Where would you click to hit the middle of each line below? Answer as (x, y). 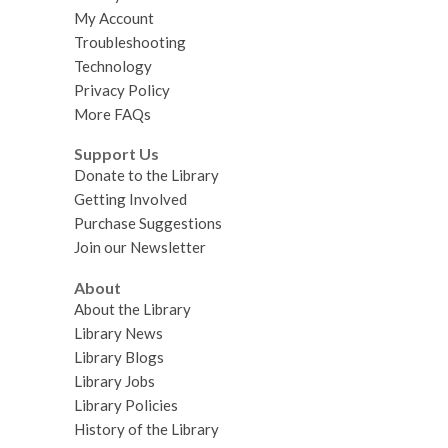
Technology (112, 65)
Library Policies (125, 404)
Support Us (116, 154)
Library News (118, 332)
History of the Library (146, 428)
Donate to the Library (146, 175)
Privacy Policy (121, 89)
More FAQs (112, 113)
